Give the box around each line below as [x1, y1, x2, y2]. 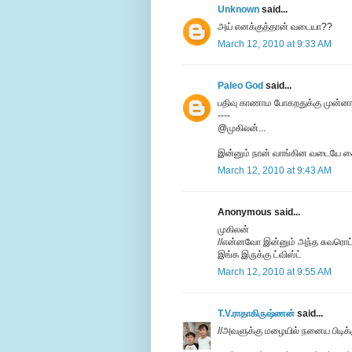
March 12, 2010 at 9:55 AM [218, 266, 332, 278]
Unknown [218, 4, 259, 16]
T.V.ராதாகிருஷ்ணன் [218, 308, 295, 320]
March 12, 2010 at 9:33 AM [218, 38, 332, 50]
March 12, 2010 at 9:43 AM [218, 165, 332, 177]
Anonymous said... [218, 207, 300, 218]
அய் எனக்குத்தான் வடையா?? [218, 21, 332, 33]
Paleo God [218, 80, 263, 92]
